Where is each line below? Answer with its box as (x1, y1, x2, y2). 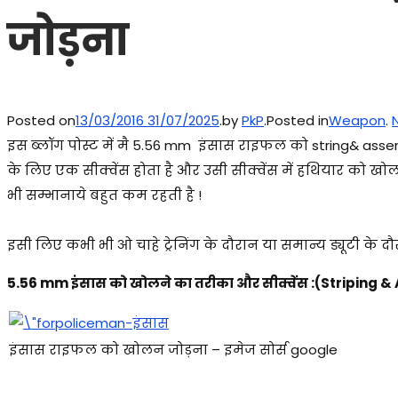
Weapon (329, 110, 386, 130)
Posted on (7, 110, 76, 130)
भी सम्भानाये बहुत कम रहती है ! (7, 185, 202, 204)
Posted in (267, 110, 329, 130)
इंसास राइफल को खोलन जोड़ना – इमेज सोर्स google (9, 339, 341, 359)
